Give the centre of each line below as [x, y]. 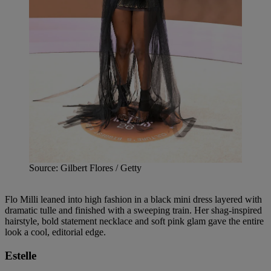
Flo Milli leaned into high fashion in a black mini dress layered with [133, 199]
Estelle [21, 255]
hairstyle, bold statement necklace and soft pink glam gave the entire [134, 221]
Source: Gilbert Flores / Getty [85, 168]
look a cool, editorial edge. [55, 232]
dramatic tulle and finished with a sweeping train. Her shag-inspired [133, 210]
